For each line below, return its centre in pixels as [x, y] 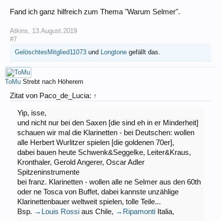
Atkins [19, 31]
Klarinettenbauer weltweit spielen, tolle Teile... [89, 202]
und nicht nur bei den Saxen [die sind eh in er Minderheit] [108, 123]
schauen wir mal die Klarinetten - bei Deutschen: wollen [106, 133]
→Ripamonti [135, 212]
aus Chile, [97, 212]
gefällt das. [144, 52]
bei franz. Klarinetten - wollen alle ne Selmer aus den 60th [109, 182]
